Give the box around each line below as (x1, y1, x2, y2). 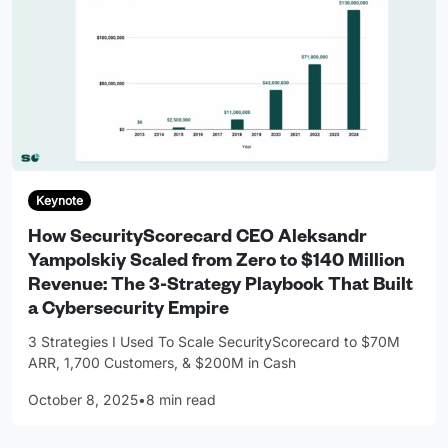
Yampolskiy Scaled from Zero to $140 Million (28, 252, 405, 273)
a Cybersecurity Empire (28, 300, 229, 321)
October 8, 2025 (28, 390, 138, 408)
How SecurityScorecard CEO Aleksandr (28, 228, 367, 249)
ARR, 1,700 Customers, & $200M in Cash (28, 353, 296, 371)
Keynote (35, 192, 83, 208)
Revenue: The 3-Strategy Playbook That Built (28, 276, 413, 297)
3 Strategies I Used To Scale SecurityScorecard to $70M (28, 332, 400, 350)
